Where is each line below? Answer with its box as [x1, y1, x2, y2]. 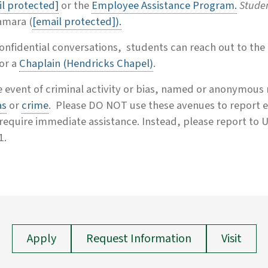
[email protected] [32, 14, 115, 30]
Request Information [86, 230, 191, 248]
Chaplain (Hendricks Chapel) [19, 56, 153, 72]
